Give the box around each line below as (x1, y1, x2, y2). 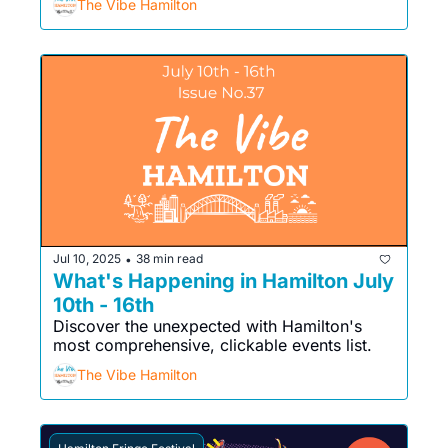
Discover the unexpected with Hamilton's (53, 315, 362, 336)
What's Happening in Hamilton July (53, 268, 394, 293)
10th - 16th (53, 292, 154, 317)
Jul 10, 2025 (53, 251, 121, 267)
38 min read (136, 251, 203, 267)
